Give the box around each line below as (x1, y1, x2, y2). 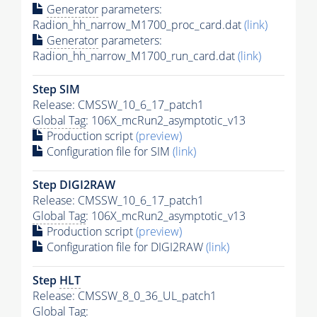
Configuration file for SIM (44, 143, 173, 159)
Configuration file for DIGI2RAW (44, 238, 206, 255)
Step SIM (33, 81, 80, 97)
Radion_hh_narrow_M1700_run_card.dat (33, 47, 238, 64)
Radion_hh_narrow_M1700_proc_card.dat (33, 16, 244, 33)
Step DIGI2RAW (33, 176, 115, 192)
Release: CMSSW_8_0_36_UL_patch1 (33, 287, 217, 304)
